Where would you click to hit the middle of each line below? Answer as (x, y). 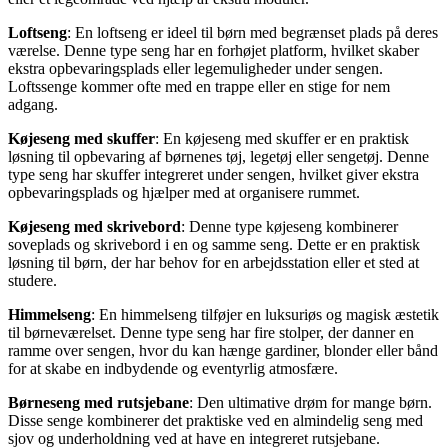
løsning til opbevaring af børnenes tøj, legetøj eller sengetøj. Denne (218, 156)
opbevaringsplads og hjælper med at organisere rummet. (184, 192)
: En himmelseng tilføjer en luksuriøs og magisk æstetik (265, 314)
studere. (32, 280)
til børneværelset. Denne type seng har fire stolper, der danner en (211, 332)
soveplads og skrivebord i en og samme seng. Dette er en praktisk (214, 244)
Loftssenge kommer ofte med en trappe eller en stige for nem (199, 86)
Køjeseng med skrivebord (94, 226)
